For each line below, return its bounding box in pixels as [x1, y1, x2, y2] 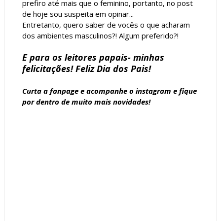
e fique [171, 86, 197, 96]
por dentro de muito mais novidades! [22, 97, 150, 107]
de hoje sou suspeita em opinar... [22, 9, 134, 19]
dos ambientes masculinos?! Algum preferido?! [22, 31, 179, 41]
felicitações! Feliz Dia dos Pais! [22, 63, 151, 75]
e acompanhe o [78, 86, 136, 96]
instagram [135, 86, 171, 96]
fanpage [49, 86, 78, 96]
